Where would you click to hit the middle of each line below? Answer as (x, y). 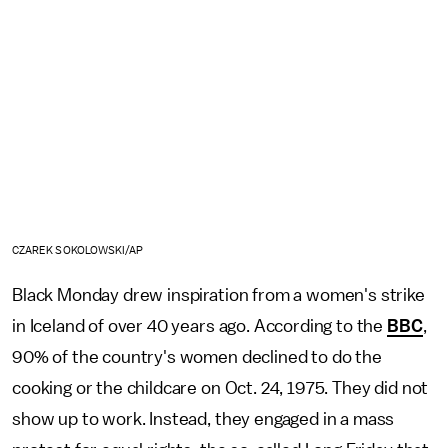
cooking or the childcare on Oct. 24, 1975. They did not (220, 387)
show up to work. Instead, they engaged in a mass (203, 418)
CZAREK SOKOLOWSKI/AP (78, 250)
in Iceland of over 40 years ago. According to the (199, 325)
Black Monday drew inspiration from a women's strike (218, 294)
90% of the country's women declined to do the (197, 356)
